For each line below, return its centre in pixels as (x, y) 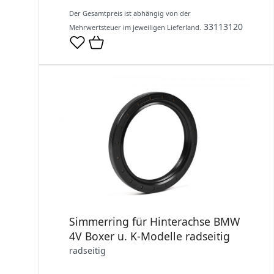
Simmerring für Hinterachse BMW (154, 222)
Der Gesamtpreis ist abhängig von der (130, 13)
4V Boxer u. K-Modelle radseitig (150, 236)
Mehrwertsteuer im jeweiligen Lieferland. (135, 28)
